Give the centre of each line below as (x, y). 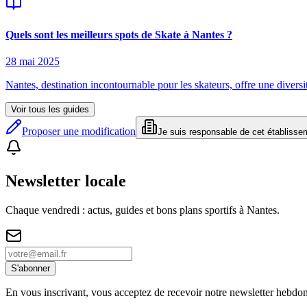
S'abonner (30, 268)
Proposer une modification (79, 131)
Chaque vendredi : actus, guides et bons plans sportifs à (126, 210)
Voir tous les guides (50, 109)
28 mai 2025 (33, 61)
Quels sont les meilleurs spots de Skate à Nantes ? (119, 34)
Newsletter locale (66, 181)
